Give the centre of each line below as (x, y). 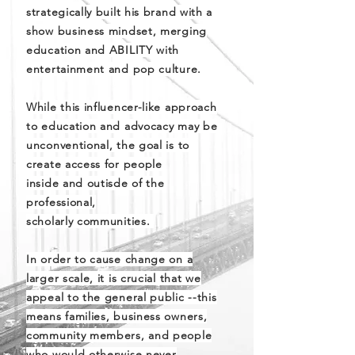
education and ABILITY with (103, 50)
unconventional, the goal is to (108, 145)
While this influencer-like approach (122, 107)
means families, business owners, (117, 316)
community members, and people (119, 335)
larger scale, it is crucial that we (114, 278)
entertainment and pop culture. (114, 69)
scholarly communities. (90, 221)
